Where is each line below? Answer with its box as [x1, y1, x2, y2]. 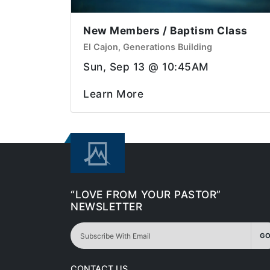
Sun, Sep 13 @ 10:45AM [83, 60, 209, 74]
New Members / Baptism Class [83, 24, 248, 37]
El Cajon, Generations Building [83, 42, 212, 52]
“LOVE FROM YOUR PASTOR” [71, 188, 221, 201]
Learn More [83, 87, 143, 101]
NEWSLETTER [71, 200, 142, 213]
